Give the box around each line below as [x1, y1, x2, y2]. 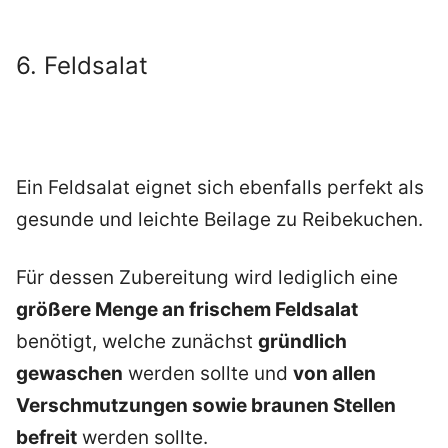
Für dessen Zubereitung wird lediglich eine [16, 266, 398, 290]
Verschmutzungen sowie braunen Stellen [16, 394, 396, 418]
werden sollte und [123, 362, 293, 386]
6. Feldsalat [16, 50, 148, 80]
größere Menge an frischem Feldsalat [16, 298, 358, 322]
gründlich [258, 330, 347, 354]
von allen [293, 362, 376, 386]
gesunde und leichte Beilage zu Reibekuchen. [16, 207, 423, 231]
